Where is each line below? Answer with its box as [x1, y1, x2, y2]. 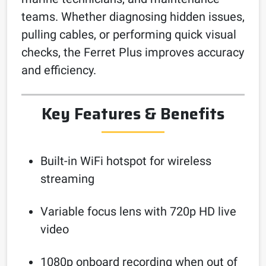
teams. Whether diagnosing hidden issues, [21, 9, 245, 24]
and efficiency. [21, 62, 96, 77]
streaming [40, 171, 94, 186]
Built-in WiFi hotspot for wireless [40, 153, 211, 168]
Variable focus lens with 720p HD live [40, 204, 236, 218]
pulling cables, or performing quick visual [21, 27, 236, 42]
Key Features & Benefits [42, 101, 224, 126]
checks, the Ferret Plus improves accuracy [21, 45, 244, 59]
